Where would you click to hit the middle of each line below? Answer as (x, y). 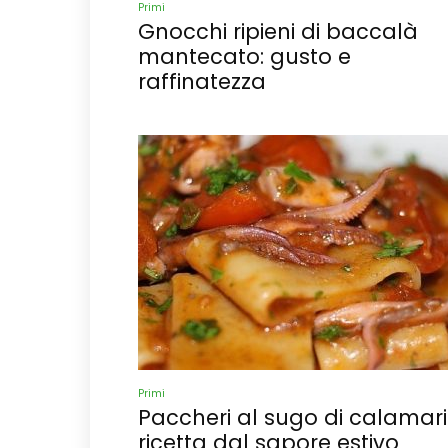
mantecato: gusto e (244, 56)
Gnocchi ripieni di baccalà (278, 31)
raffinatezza (202, 81)
